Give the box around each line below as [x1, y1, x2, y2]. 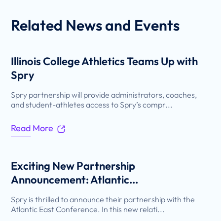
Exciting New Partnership [11, 159, 136, 173]
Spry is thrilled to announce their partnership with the [11, 194, 195, 205]
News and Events [66, 16, 180, 35]
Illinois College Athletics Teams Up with [11, 54, 198, 69]
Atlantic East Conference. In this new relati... [11, 204, 165, 215]
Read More [11, 122, 54, 134]
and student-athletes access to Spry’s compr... [11, 100, 173, 110]
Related [11, 16, 66, 35]
